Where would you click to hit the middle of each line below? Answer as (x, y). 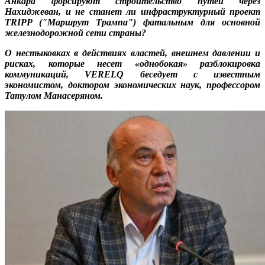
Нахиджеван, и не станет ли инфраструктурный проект (132, 12)
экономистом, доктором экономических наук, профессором (132, 85)
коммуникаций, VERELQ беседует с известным (132, 75)
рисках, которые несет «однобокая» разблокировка (132, 64)
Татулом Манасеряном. (54, 96)
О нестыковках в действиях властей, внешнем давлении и (132, 53)
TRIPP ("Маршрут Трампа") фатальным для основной (132, 22)
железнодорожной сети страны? (75, 33)
